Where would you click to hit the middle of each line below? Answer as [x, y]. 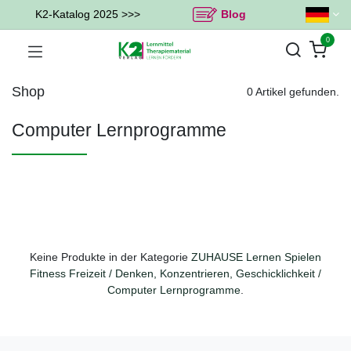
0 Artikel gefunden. [293, 92]
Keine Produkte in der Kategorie [110, 257]
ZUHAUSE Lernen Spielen [256, 257]
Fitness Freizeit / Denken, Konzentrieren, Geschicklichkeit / [175, 274]
